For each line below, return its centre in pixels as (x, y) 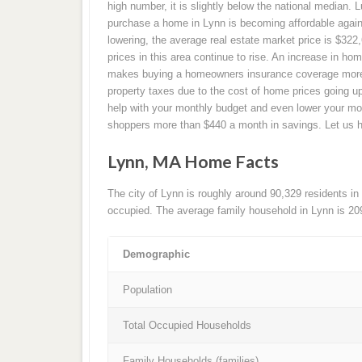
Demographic (157, 255)
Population (148, 290)
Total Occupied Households (187, 326)
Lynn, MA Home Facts (193, 162)
